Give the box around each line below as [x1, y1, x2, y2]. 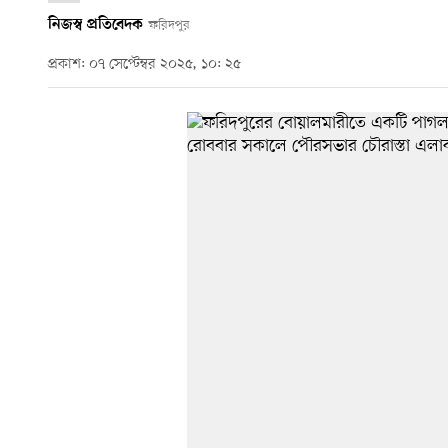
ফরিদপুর [148, 16, 190, 34]
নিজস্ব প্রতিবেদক [48, 15, 143, 34]
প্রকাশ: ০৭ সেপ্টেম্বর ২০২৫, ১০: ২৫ [48, 55, 241, 75]
